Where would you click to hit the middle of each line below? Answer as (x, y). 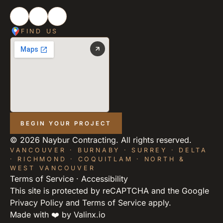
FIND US (40, 31)
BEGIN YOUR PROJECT (66, 123)
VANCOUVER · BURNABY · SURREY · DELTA (109, 150)
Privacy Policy (37, 203)
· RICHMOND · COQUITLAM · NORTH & (98, 159)
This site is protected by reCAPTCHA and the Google (110, 191)
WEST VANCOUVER (53, 168)
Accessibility (105, 179)
